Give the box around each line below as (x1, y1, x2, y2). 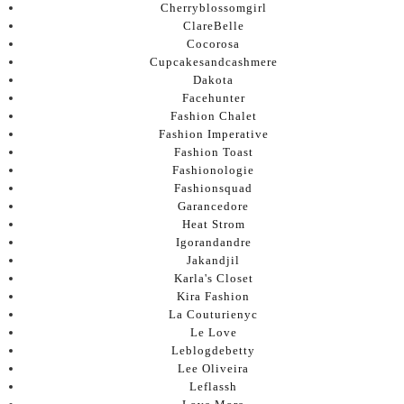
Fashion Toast (173, 144, 253, 159)
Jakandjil (187, 252, 240, 267)
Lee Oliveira (178, 361, 249, 375)
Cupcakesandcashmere (149, 54, 278, 69)
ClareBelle (182, 18, 244, 32)
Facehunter (181, 90, 245, 105)
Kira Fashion (177, 289, 250, 303)
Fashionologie (172, 162, 254, 177)
